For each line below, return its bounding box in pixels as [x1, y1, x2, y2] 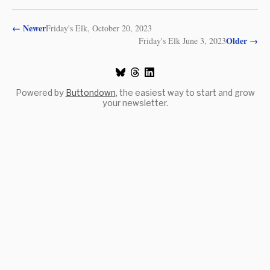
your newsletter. [102, 98, 168, 108]
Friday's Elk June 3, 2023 [139, 34, 226, 46]
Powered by [15, 87, 66, 98]
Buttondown [65, 87, 116, 98]
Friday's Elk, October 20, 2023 [46, 22, 152, 34]
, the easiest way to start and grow [115, 87, 255, 98]
